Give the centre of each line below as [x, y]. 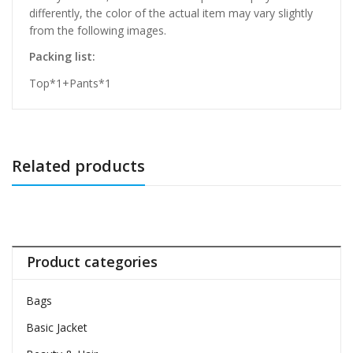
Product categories [92, 261]
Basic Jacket [56, 327]
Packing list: [62, 57]
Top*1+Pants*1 [70, 83]
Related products [78, 165]
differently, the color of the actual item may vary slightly [171, 13]
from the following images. [98, 31]
